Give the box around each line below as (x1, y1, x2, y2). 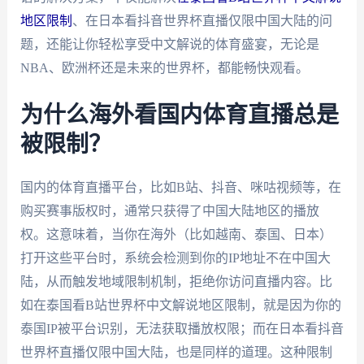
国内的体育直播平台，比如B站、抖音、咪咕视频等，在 (19, 180, 341, 194)
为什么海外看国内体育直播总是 (19, 103, 339, 127)
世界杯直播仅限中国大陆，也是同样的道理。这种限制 (19, 344, 332, 359)
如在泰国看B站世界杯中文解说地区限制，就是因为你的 (19, 297, 341, 312)
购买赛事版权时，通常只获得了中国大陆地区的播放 (19, 203, 319, 218)
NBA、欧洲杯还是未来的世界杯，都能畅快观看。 (19, 61, 309, 75)
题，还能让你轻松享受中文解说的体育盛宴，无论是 (19, 37, 319, 51)
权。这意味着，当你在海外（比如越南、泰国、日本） (19, 227, 332, 241)
